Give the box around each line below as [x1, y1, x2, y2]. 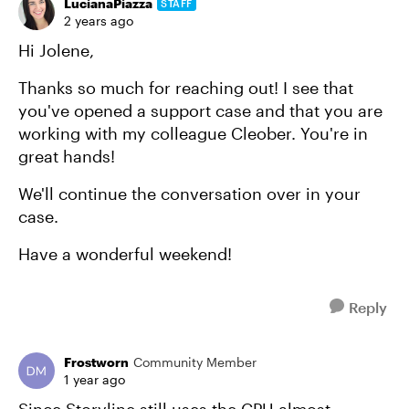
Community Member [133, 354, 257, 370]
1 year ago [64, 372, 125, 387]
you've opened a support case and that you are [18, 100, 383, 121]
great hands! [18, 146, 115, 166]
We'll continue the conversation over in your [18, 184, 361, 204]
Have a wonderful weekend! [18, 244, 236, 264]
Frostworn [64, 354, 129, 370]
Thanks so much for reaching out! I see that [18, 78, 353, 98]
